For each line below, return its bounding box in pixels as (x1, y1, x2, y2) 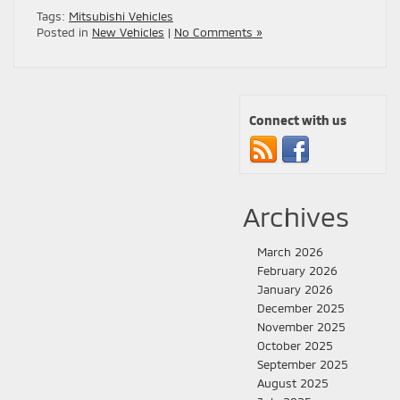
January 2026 (257, 281, 333, 296)
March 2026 (257, 244, 323, 259)
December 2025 (257, 300, 345, 315)
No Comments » (174, 24, 262, 39)
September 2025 (257, 356, 348, 371)
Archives (243, 199, 349, 232)
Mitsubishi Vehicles (69, 8, 173, 23)
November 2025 (257, 319, 346, 334)
